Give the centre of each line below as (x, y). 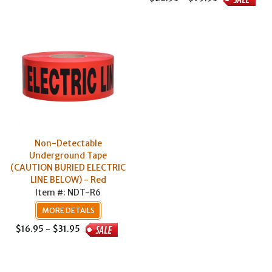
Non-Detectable (68, 143)
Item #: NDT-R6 (68, 192)
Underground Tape (68, 155)
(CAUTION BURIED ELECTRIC (68, 168)
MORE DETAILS (68, 210)
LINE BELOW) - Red (68, 180)
